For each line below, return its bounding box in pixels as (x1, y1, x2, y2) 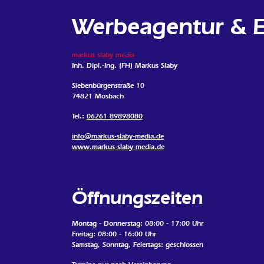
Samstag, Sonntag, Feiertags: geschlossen (72, 240, 203, 249)
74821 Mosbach (72, 92, 124, 101)
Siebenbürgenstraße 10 (72, 81, 144, 90)
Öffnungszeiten (72, 186, 203, 209)
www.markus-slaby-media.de (72, 143, 164, 151)
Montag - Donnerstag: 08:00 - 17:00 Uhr (72, 219, 203, 228)
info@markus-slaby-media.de (72, 132, 164, 141)
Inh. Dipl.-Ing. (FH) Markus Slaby (72, 61, 177, 70)
